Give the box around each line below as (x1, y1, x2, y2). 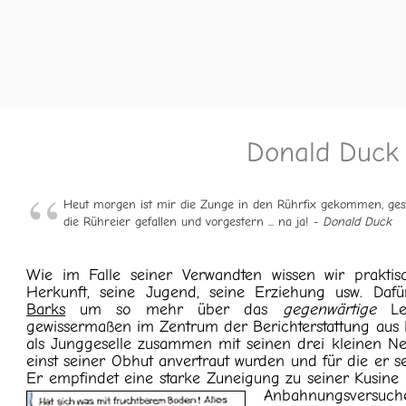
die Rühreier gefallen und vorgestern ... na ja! (63, 214, 313, 229)
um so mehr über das (65, 300, 283, 319)
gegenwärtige (282, 300, 376, 319)
